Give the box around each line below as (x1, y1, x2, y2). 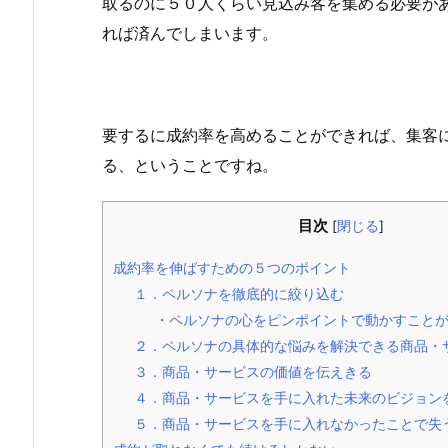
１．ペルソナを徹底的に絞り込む (134, 284, 344, 302)
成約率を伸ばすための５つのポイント (113, 258, 351, 276)
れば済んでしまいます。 (102, 23, 278, 44)
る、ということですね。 (102, 154, 278, 175)
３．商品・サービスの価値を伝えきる (134, 362, 372, 380)
